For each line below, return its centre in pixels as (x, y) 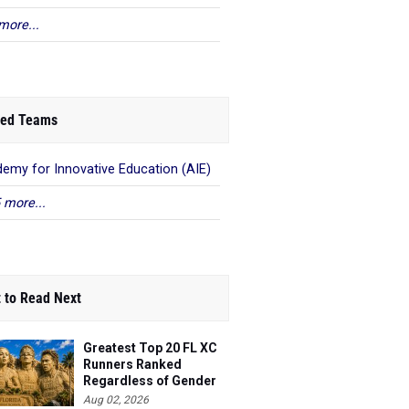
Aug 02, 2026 (116, 400)
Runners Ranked (132, 364)
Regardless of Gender (150, 381)
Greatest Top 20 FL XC (150, 348)
